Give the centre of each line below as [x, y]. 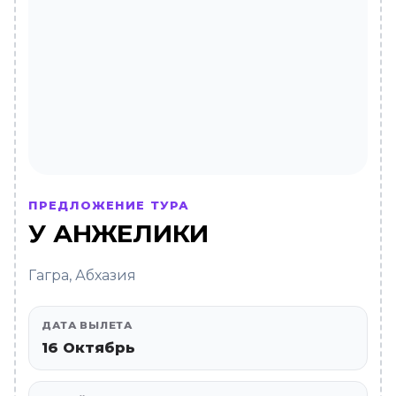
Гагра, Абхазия [82, 275]
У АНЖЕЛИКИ [118, 233]
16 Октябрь [88, 348]
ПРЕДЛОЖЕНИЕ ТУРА [109, 205]
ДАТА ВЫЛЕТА [87, 325]
